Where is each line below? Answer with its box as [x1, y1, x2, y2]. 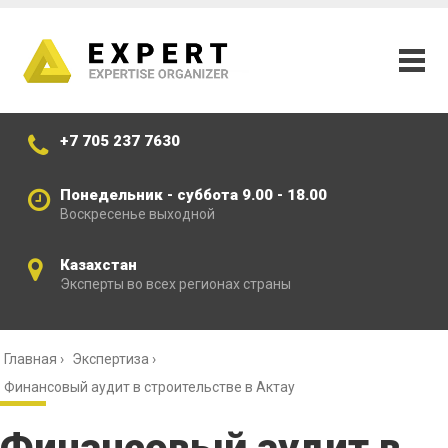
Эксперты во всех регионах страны [60, 276, 294, 293]
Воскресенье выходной [60, 206, 215, 223]
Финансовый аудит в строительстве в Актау [4, 379, 295, 396]
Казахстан [60, 256, 141, 275]
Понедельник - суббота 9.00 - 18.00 [60, 186, 331, 205]
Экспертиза [72, 351, 149, 368]
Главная [4, 351, 57, 368]
